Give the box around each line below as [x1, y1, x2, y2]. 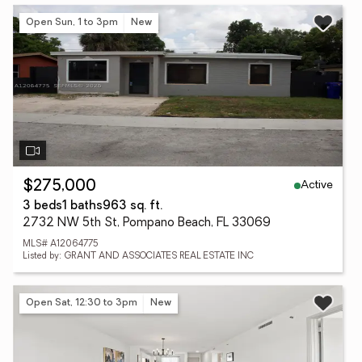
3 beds [23, 200, 62, 213]
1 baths [62, 200, 103, 213]
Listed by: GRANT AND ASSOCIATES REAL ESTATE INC [23, 252, 254, 261]
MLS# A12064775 [23, 240, 99, 249]
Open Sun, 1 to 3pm [26, 17, 118, 27]
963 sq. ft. [103, 200, 162, 213]
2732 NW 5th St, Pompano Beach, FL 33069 [23, 217, 271, 229]
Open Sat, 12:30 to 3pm [26, 297, 137, 308]
